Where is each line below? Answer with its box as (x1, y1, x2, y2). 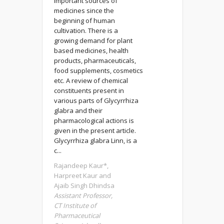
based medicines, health (53, 46, 128, 55)
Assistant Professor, (53, 191, 112, 200)
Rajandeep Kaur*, (53, 161, 108, 170)
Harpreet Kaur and (53, 171, 111, 180)
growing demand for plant (53, 36, 132, 45)
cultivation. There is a (53, 26, 118, 35)
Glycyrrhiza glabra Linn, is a (53, 136, 137, 145)
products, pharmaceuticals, (53, 56, 136, 65)
